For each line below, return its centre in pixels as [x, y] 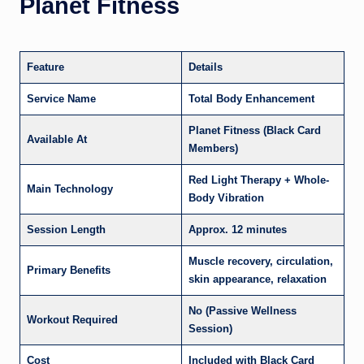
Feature [45, 67]
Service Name [61, 98]
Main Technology [70, 188]
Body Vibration [226, 197]
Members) [213, 148]
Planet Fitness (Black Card [255, 130]
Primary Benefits [69, 270]
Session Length [66, 229]
